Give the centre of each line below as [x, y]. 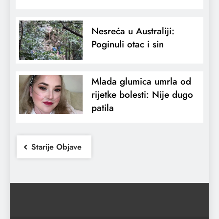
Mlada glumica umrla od [141, 81]
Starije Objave [56, 147]
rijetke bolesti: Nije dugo [142, 94]
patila [102, 108]
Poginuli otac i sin [127, 44]
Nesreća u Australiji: [133, 31]
